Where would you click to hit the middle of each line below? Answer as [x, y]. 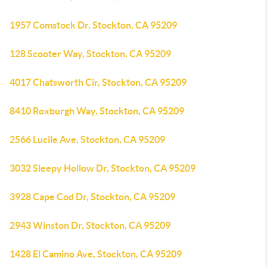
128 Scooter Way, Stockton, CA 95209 [90, 54]
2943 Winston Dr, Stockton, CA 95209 [90, 225]
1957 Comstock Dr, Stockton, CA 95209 [93, 25]
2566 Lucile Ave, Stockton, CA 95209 [87, 139]
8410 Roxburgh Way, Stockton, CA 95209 [97, 111]
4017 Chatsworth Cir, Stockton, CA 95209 [98, 82]
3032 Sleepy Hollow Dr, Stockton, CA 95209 [103, 168]
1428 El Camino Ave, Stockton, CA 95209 [96, 254]
